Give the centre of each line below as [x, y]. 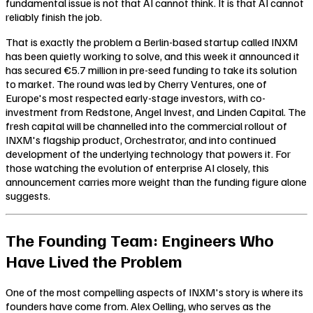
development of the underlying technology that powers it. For [148, 153]
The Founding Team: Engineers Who [140, 239]
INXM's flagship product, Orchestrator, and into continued [141, 139]
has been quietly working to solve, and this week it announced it [153, 56]
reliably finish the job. [54, 16]
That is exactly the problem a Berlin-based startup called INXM [152, 42]
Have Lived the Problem [94, 260]
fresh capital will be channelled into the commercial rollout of [146, 125]
